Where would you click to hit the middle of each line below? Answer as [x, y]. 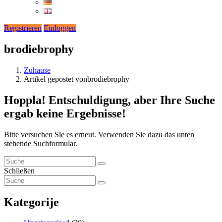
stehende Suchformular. [41, 143]
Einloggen [60, 28]
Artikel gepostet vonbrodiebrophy [77, 79]
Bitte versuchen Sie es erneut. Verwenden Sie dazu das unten [99, 134]
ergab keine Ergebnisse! [65, 113]
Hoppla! [25, 100]
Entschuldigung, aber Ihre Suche [130, 100]
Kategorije [31, 202]
